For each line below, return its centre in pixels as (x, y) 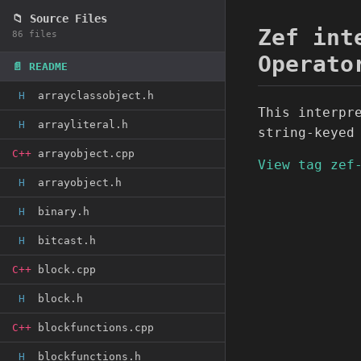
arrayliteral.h (83, 124)
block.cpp (67, 270)
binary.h (64, 212)
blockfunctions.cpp (96, 328)
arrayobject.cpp (86, 154)
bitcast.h (67, 241)
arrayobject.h (80, 183)
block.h (60, 299)
